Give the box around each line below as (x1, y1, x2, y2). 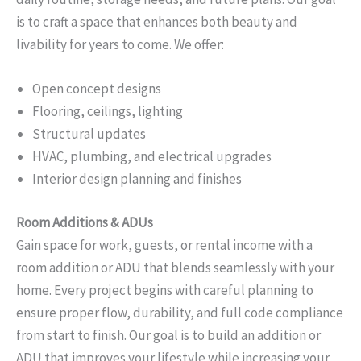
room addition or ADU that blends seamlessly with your (16, 258, 334, 276)
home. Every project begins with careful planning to (16, 280, 313, 299)
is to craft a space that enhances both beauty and (16, 13, 297, 31)
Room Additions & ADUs (16, 213, 153, 231)
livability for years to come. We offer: (16, 35, 224, 54)
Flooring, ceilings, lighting (32, 102, 183, 121)
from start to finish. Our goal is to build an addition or (16, 326, 321, 344)
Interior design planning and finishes (32, 170, 242, 189)
